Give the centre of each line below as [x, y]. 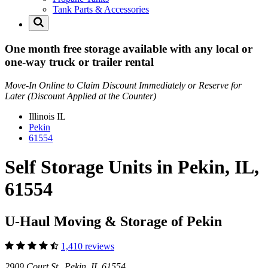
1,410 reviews [88, 246]
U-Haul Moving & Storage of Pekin [113, 221]
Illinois [43, 116]
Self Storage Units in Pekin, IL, [132, 167]
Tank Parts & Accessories [101, 10]
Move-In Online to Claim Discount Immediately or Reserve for [123, 85]
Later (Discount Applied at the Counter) [80, 96]
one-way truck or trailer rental [79, 62]
